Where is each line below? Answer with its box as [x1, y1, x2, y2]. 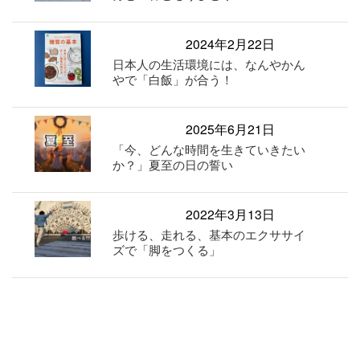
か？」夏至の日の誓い [112, 156, 234, 174]
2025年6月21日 [186, 120, 276, 139]
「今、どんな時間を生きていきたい [112, 141, 306, 158]
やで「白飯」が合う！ [112, 71, 234, 88]
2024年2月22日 [186, 35, 276, 54]
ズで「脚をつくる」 [112, 241, 222, 259]
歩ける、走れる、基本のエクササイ [112, 226, 306, 243]
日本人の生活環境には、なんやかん [112, 55, 306, 73]
